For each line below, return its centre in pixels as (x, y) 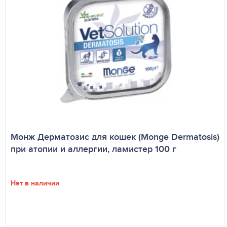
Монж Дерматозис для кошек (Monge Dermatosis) (115, 137)
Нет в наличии (35, 183)
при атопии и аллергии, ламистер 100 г (93, 149)
